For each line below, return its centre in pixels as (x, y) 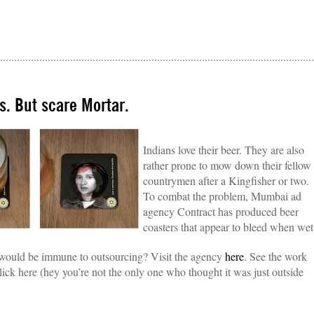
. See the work (275, 256)
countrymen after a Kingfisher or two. (226, 180)
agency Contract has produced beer (221, 211)
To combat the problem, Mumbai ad (222, 196)
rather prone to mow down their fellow (227, 165)
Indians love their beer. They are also (224, 150)
